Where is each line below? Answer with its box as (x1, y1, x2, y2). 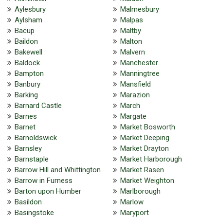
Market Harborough (120, 154, 182, 163)
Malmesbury (120, 4, 159, 14)
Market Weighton (120, 176, 174, 185)
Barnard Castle (15, 101, 62, 110)
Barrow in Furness (15, 176, 73, 185)
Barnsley (15, 144, 42, 153)
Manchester (120, 58, 158, 67)
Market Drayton (120, 144, 169, 153)
